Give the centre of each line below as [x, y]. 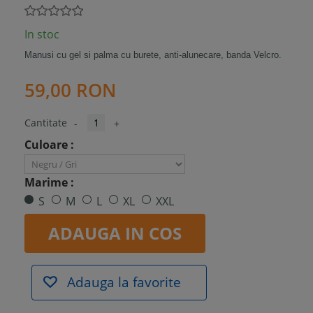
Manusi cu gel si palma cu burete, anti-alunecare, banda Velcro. [153, 55]
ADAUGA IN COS [115, 233]
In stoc [42, 34]
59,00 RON [70, 90]
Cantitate [46, 123]
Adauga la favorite [122, 282]
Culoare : [51, 145]
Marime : [51, 182]
